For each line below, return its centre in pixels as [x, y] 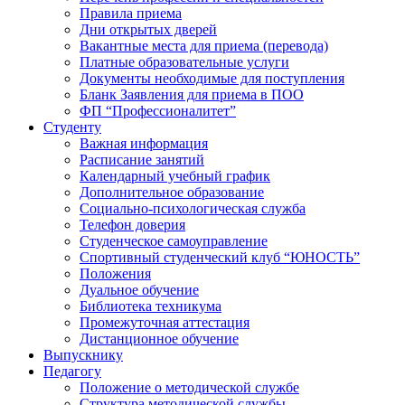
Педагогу [72, 371]
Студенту [72, 127]
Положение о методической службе [189, 387]
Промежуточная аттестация [165, 322]
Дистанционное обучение [159, 338]
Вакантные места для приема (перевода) [204, 45]
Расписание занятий [142, 159]
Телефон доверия [132, 224]
